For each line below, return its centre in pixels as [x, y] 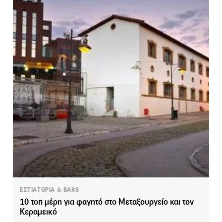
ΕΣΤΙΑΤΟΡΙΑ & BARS [50, 190]
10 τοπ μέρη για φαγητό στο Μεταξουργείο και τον [107, 202]
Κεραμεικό [38, 212]
